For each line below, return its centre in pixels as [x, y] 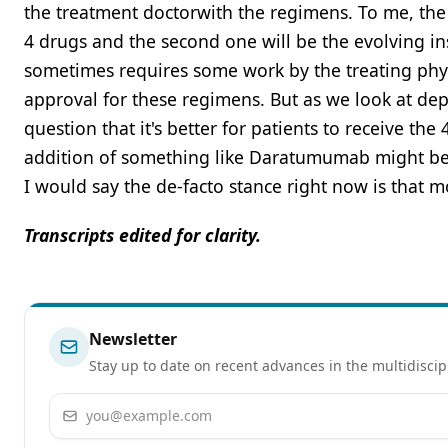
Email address [102, 404]
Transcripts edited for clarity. [142, 234]
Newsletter [133, 338]
